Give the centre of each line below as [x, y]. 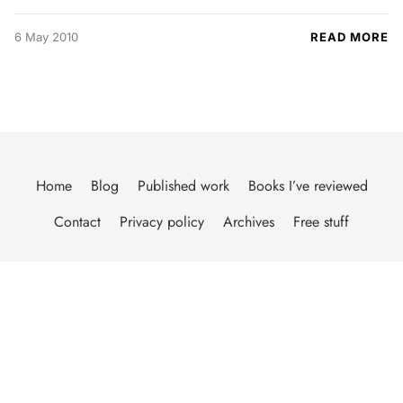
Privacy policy [162, 221]
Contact [77, 221]
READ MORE [349, 36]
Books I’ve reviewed [308, 185]
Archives [249, 221]
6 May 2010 [46, 36]
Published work [183, 185]
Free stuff [321, 221]
